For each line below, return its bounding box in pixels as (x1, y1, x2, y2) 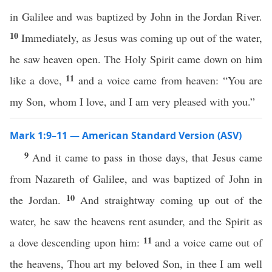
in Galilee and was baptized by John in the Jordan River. (10, 9, 262, 24)
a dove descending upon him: (10, 235, 143, 250)
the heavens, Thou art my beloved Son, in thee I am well (10, 256, 262, 271)
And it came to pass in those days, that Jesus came (32, 150, 263, 165)
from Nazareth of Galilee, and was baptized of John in (10, 171, 262, 186)
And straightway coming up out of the (80, 192, 262, 207)
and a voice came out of (155, 235, 263, 250)
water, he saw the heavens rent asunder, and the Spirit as (10, 214, 262, 228)
